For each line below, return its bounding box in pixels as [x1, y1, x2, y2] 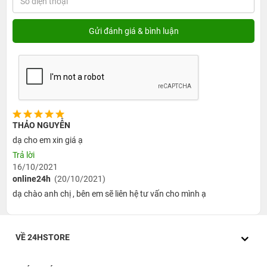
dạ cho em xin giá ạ [13, 135, 83, 145]
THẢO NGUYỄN [13, 120, 70, 130]
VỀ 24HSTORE [15, 232, 70, 242]
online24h [13, 173, 51, 184]
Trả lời [13, 150, 35, 160]
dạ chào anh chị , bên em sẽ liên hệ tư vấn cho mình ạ [13, 188, 206, 198]
